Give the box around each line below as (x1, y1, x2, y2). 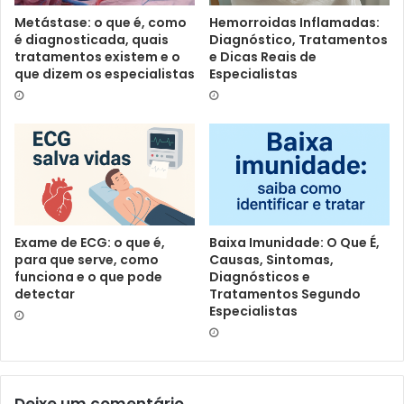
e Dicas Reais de (209, 47, 317, 66)
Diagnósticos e (209, 267, 310, 286)
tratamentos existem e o (14, 47, 180, 66)
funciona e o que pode (14, 267, 162, 286)
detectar (14, 284, 75, 303)
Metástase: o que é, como (14, 13, 187, 32)
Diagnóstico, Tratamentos (209, 30, 388, 49)
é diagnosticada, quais (14, 30, 169, 49)
